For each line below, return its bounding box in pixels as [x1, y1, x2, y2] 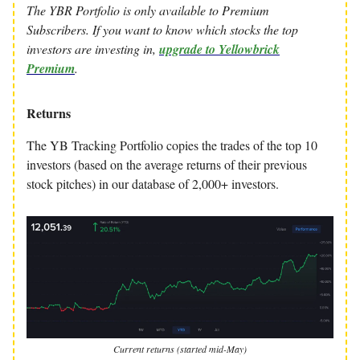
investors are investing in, [27, 40, 159, 57]
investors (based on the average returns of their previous [27, 156, 307, 173]
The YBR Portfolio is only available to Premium [27, 2, 269, 18]
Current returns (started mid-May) [113, 342, 247, 355]
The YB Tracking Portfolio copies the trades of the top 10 [27, 137, 317, 153]
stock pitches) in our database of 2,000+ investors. [27, 175, 279, 192]
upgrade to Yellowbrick [159, 40, 280, 58]
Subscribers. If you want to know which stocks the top [27, 21, 298, 38]
